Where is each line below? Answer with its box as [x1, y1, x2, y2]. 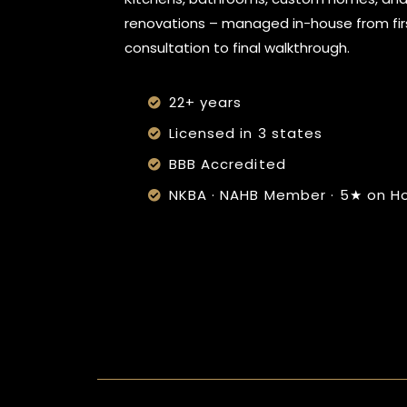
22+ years [168, 93, 243, 113]
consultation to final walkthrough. [124, 38, 350, 58]
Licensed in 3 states [168, 124, 323, 144]
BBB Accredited [168, 154, 286, 174]
